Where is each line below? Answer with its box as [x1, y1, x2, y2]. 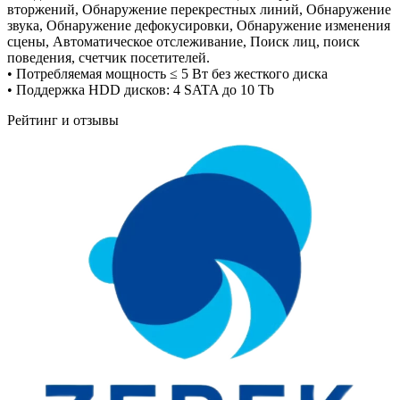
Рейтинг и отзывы [7, 112, 119, 128]
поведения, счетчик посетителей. [7, 50, 210, 65]
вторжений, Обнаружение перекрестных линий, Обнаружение [7, 2, 391, 17]
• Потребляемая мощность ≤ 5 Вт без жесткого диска [7, 66, 328, 81]
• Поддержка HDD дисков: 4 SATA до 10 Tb [7, 82, 274, 97]
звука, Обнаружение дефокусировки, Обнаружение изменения [7, 18, 390, 33]
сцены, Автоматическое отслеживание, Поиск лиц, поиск [7, 34, 360, 49]
